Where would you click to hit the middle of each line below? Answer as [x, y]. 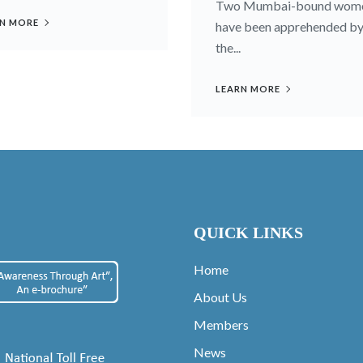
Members [221, 324]
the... [228, 47]
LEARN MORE [248, 88]
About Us [220, 297]
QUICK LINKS [248, 232]
